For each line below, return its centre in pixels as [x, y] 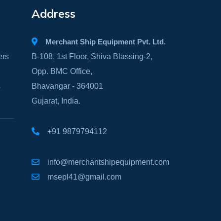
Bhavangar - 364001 [67, 86]
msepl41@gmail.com [84, 177]
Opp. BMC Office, [62, 71]
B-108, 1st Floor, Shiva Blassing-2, [92, 56]
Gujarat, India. [56, 101]
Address [53, 13]
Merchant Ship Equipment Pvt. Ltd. [105, 41]
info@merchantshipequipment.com [108, 162]
